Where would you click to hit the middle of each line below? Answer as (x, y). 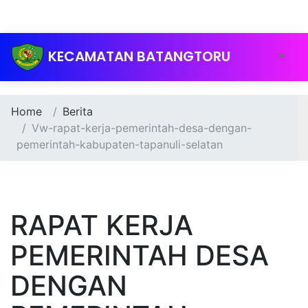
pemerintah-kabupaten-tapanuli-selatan (120, 144)
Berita (78, 111)
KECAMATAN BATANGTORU (139, 56)
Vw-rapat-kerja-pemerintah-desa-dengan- (142, 128)
